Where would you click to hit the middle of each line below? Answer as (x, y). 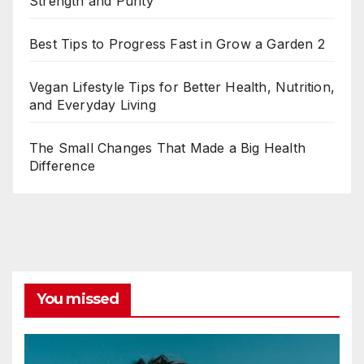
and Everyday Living (93, 105)
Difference (62, 166)
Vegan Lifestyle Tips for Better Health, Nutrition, (182, 87)
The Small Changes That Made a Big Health (168, 148)
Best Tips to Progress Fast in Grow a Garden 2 (177, 44)
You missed (78, 299)
